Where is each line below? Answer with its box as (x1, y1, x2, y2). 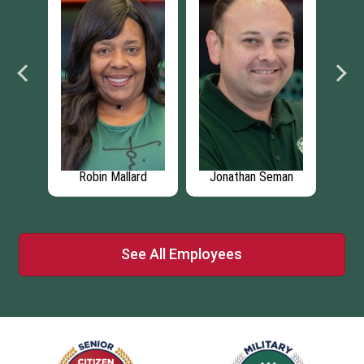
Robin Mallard (37, 168, 106, 184)
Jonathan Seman (167, 168, 252, 184)
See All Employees (121, 245, 243, 263)
